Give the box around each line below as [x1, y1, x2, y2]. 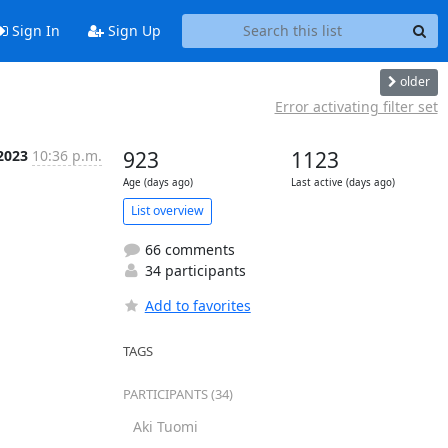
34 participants [140, 260, 246, 280]
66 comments [140, 239, 235, 259]
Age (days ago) [122, 175, 193, 189]
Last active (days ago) [290, 175, 395, 189]
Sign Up [103, 21, 161, 41]
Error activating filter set [274, 96, 438, 116]
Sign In [7, 21, 60, 41]
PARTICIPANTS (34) [122, 384, 233, 403]
